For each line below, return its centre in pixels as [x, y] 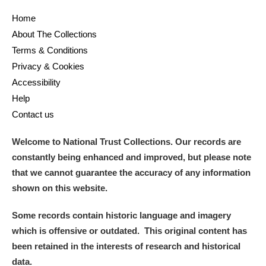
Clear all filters [142, 76]
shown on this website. [61, 188]
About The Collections [54, 34]
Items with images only [82, 39]
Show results [53, 76]
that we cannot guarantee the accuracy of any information [131, 172]
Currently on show [199, 39]
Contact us [33, 114]
